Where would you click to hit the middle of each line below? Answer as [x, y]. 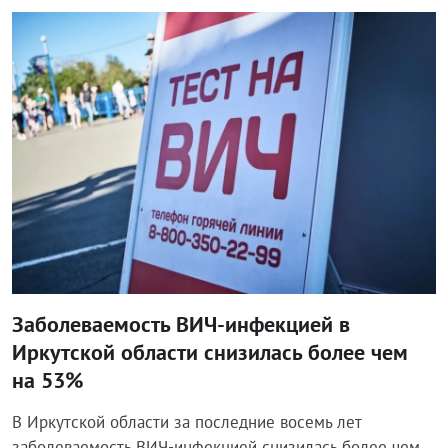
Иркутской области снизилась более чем [210, 352]
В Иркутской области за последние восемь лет [186, 422]
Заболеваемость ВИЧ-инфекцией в [181, 324]
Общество [64, 38]
